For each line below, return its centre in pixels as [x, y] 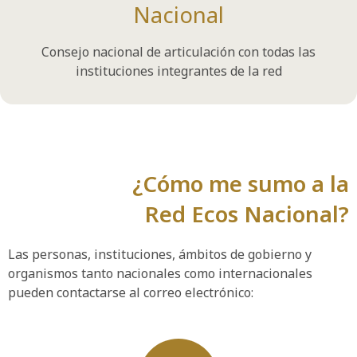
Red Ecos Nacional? [247, 214]
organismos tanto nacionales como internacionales [160, 273]
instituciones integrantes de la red [178, 71]
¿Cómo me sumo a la [241, 183]
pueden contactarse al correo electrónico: [131, 292]
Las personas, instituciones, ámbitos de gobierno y [160, 254]
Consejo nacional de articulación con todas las [178, 52]
